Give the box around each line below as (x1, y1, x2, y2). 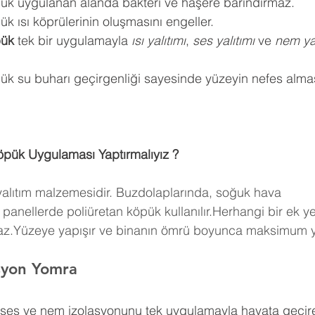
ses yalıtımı (193, 32, 255, 49)
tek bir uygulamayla (14, 32, 131, 49)
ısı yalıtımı (131, 32, 186, 49)
